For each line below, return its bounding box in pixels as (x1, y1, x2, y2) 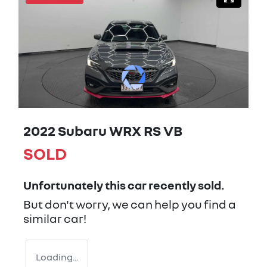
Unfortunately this (23, 177, 128, 192)
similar (23, 210, 64, 225)
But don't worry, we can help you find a (23, 196, 236, 211)
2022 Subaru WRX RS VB (23, 121, 182, 139)
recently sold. (147, 177, 224, 192)
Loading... (36, 250, 78, 263)
